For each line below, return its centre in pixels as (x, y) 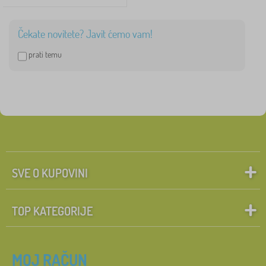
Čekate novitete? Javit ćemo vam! (85, 34)
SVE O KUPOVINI (50, 173)
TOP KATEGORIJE (52, 210)
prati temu (45, 54)
